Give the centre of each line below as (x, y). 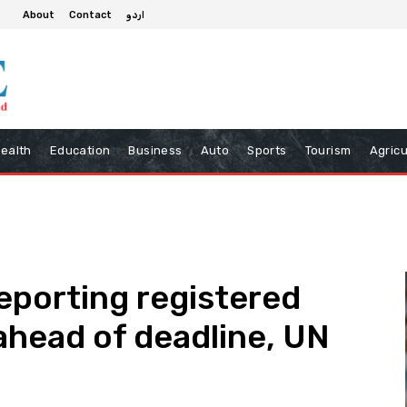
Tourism (328, 150)
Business (155, 150)
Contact (90, 15)
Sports (267, 150)
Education (80, 150)
